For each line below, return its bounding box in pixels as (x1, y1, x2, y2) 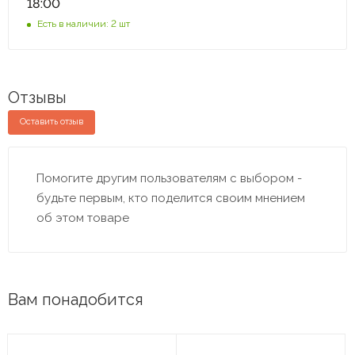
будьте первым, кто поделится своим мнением (36, 190, 305, 205)
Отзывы (8, 87, 67, 107)
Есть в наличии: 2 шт (37, 17, 130, 29)
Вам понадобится (8, 290, 143, 310)
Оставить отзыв (20, 116, 83, 127)
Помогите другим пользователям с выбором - (36, 170, 302, 185)
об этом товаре (36, 210, 129, 225)
